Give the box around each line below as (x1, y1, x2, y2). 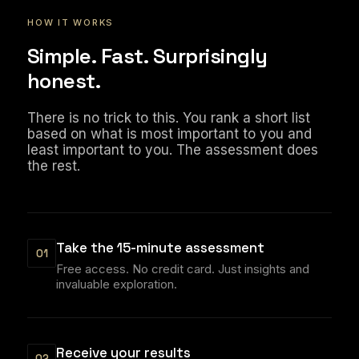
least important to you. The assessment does (27, 142, 318, 158)
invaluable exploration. (56, 276, 177, 292)
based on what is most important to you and (27, 126, 312, 142)
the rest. (27, 158, 80, 174)
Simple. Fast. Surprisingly (27, 42, 268, 70)
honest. (27, 67, 101, 95)
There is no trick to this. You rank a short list (27, 110, 310, 126)
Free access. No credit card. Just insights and (56, 261, 309, 276)
